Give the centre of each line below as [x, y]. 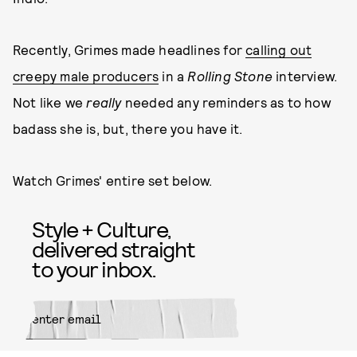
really [106, 102]
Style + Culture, [102, 229]
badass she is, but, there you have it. [128, 128]
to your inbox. [94, 269]
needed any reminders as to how [228, 102]
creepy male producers [86, 76]
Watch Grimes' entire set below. [113, 180]
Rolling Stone [230, 76]
